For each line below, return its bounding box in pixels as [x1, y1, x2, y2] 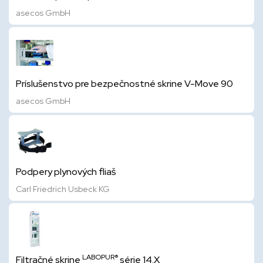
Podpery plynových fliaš [16, 166, 116, 178]
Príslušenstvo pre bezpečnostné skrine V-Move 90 [16, 77, 233, 90]
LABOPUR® [82, 252, 118, 262]
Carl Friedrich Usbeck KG [16, 184, 110, 194]
